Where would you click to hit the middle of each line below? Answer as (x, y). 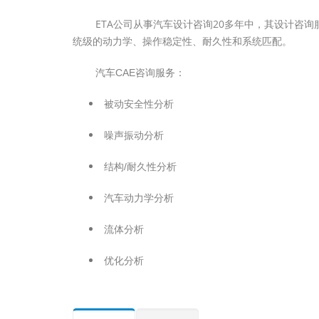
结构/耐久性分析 (139, 167)
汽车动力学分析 (137, 198)
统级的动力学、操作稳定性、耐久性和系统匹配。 (182, 41)
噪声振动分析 (132, 135)
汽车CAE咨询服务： (140, 73)
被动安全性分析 (137, 104)
